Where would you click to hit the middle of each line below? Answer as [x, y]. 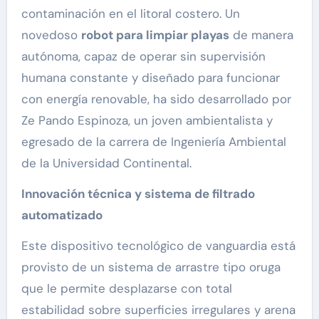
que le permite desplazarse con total [126, 289]
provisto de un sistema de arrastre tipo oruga [151, 267]
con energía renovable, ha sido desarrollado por [156, 99]
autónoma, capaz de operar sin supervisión [143, 57]
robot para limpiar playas [155, 35]
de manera [261, 35]
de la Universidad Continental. [106, 163]
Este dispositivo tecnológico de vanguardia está [158, 246]
